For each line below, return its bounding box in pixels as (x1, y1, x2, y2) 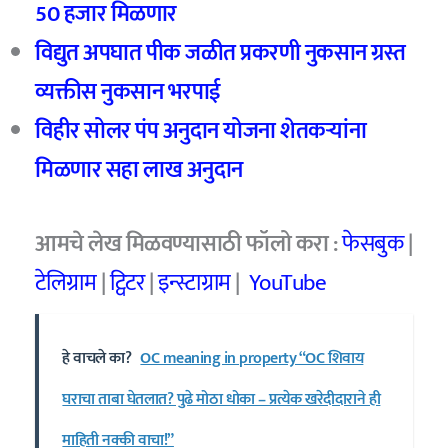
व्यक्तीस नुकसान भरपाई (35, 73, 221, 112)
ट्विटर (109, 263, 145, 302)
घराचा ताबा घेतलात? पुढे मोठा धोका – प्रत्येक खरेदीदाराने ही (62, 386, 381, 414)
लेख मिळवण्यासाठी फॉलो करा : (88, 224, 338, 263)
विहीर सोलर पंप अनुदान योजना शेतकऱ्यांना (35, 112, 367, 151)
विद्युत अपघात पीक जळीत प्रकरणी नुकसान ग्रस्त (35, 34, 406, 73)
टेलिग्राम (35, 263, 97, 302)
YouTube (248, 263, 327, 302)
